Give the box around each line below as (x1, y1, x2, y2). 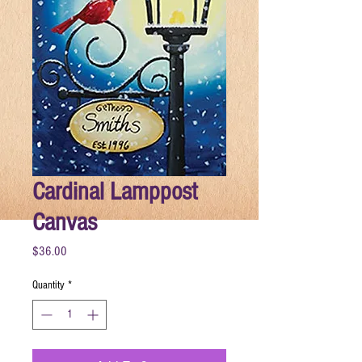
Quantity (32, 278, 65, 292)
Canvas (32, 207, 97, 237)
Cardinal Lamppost (32, 176, 198, 206)
